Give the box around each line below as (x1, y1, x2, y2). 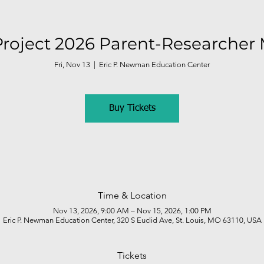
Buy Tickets (108, 104, 156, 114)
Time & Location (97, 190, 167, 202)
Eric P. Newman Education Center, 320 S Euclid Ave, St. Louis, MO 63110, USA (2, 216, 262, 225)
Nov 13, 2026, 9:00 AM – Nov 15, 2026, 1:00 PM (52, 206, 212, 216)
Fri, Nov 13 (54, 60, 90, 70)
